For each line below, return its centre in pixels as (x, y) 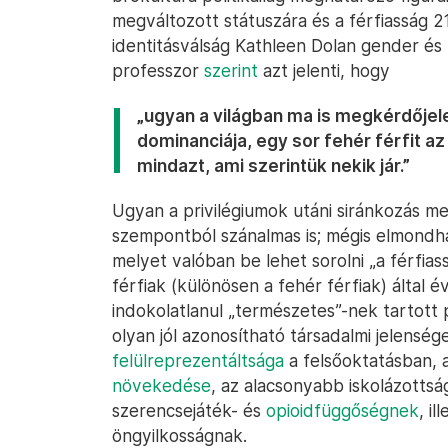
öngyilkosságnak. (179, 435)
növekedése (161, 385)
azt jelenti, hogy (324, 70)
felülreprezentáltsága (198, 360)
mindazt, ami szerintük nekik (258, 165)
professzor (158, 70)
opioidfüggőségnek (342, 410)
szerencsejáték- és (189, 410)
